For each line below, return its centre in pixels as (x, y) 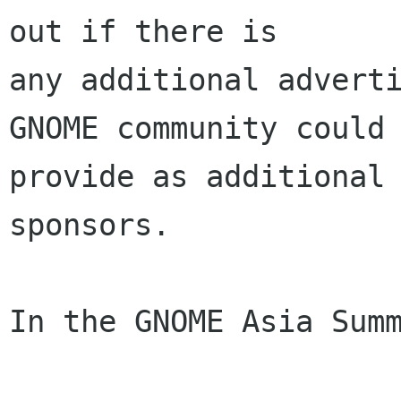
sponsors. (90, 225)
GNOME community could (197, 128)
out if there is (143, 31)
